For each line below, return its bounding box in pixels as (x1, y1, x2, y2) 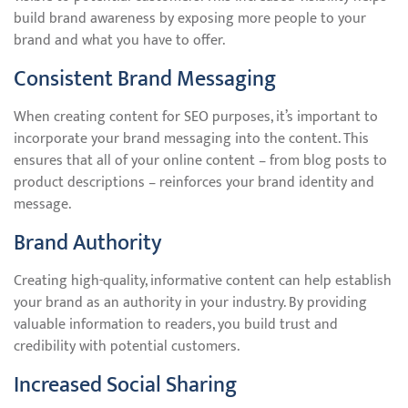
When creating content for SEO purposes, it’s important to (14, 105, 378, 129)
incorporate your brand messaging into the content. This (14, 127, 369, 151)
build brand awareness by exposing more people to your (14, 6, 366, 31)
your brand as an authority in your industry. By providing (14, 291, 367, 315)
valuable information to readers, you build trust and (14, 312, 338, 337)
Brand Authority (14, 225, 162, 261)
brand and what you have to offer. (14, 28, 225, 53)
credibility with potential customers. (14, 334, 240, 359)
